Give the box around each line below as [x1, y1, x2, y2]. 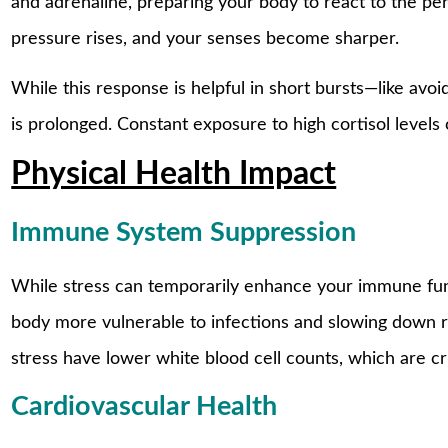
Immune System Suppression [11, 218, 357, 246]
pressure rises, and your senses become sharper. [11, 30, 400, 49]
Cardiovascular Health [11, 392, 278, 420]
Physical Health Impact [11, 159, 337, 191]
